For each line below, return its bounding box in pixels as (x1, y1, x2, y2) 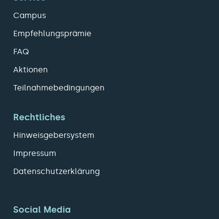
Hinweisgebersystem (13, 130, 94, 140)
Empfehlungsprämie (13, 28, 91, 38)
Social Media (13, 204, 71, 215)
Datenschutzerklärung (13, 166, 100, 176)
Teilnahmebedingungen (13, 83, 105, 92)
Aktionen (13, 65, 48, 74)
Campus (13, 10, 46, 20)
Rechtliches (13, 111, 66, 123)
